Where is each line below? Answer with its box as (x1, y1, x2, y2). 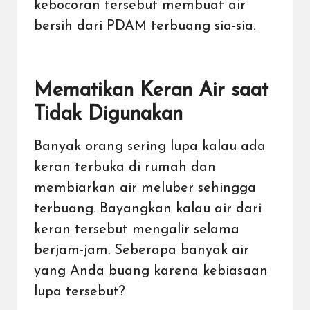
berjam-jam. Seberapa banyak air (34, 243, 249, 257)
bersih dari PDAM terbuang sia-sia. (34, 19, 259, 33)
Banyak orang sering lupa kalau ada (34, 139, 266, 154)
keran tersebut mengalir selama (34, 222, 239, 237)
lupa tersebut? (34, 284, 129, 299)
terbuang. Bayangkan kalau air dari (34, 201, 262, 216)
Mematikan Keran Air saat (34, 80, 268, 101)
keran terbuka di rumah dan (34, 160, 216, 174)
